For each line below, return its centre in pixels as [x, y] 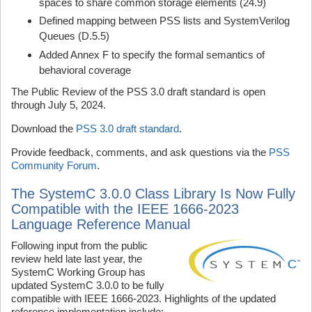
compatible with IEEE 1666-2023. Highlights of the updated [143, 298]
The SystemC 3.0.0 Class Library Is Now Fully [153, 193]
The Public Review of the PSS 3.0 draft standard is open [138, 91]
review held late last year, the [77, 258]
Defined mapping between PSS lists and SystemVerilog [164, 21]
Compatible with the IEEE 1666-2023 [125, 209]
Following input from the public [79, 245]
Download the [44, 128]
